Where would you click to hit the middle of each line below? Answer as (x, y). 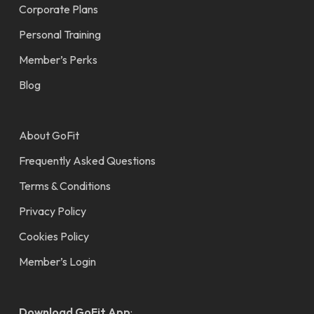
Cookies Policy (54, 236)
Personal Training (60, 34)
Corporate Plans (58, 9)
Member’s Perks (58, 59)
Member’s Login (57, 261)
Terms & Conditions (64, 185)
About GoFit (49, 135)
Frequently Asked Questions (87, 160)
